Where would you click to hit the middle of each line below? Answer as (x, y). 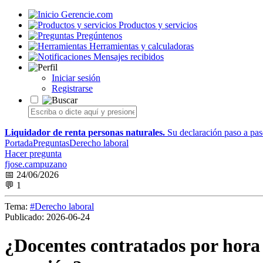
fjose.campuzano (36, 164)
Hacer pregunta (33, 154)
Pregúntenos (99, 36)
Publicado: (24, 217)
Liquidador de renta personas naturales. (85, 132)
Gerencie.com (87, 14)
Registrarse (72, 88)
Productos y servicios (158, 25)
